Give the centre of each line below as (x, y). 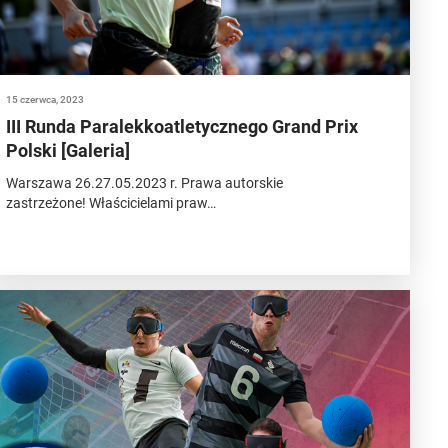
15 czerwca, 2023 (45, 99)
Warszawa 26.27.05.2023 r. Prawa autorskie (145, 183)
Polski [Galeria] (68, 150)
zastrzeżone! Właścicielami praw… (111, 203)
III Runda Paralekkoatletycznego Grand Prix (182, 126)
